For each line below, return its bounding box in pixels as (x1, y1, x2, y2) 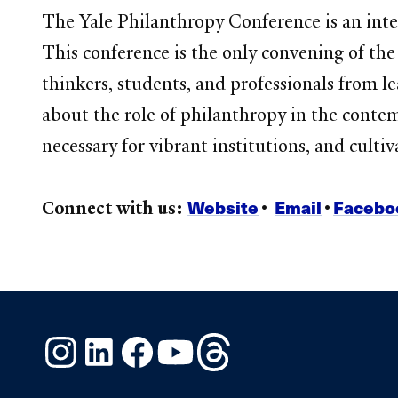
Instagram (80, 331, 149, 354)
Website (187, 194, 259, 219)
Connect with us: (42, 195, 188, 219)
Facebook (156, 331, 224, 354)
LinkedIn (118, 331, 178, 354)
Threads (233, 331, 289, 354)
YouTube (195, 331, 254, 354)
